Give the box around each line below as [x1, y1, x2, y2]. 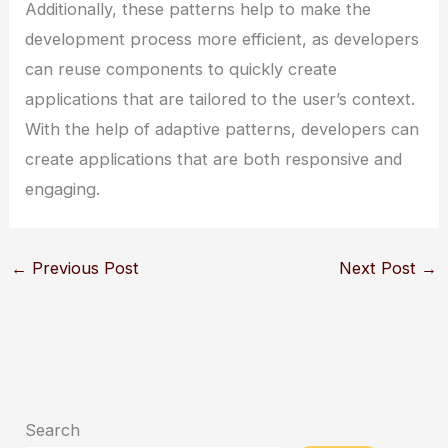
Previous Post [26, 257, 139, 278]
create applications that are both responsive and [25, 148, 403, 169]
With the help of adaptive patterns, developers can [25, 118, 420, 139]
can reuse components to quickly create [25, 58, 338, 79]
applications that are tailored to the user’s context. [25, 88, 416, 109]
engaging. [25, 178, 101, 199]
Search [25, 420, 81, 441]
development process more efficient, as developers [25, 28, 420, 49]
